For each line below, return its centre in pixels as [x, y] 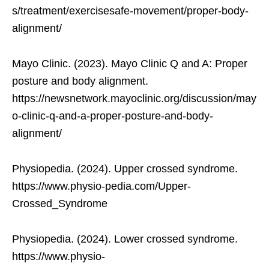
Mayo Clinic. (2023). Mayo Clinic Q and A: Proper [130, 64]
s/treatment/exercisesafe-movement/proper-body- [130, 11]
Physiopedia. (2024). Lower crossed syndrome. [125, 239]
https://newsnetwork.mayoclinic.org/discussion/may [134, 99]
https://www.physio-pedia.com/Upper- [101, 186]
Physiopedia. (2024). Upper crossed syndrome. [125, 169]
